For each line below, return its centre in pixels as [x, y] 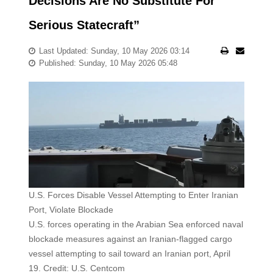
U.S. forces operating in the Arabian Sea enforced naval [136, 225]
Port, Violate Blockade [71, 210]
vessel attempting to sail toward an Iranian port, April [129, 254]
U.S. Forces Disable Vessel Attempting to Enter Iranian [133, 195]
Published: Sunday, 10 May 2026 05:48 [108, 63]
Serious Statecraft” [84, 25]
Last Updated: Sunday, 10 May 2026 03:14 [114, 51]
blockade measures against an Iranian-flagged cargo [130, 239]
